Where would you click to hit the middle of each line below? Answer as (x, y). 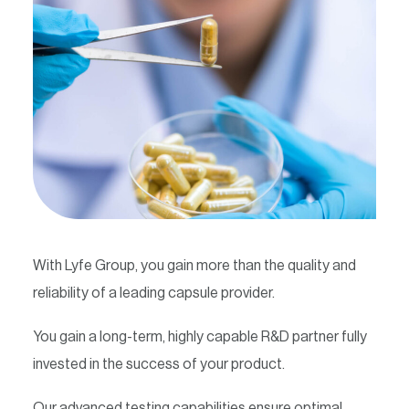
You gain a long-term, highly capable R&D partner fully (200, 337)
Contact (69, 10)
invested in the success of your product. (159, 364)
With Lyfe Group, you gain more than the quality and (194, 266)
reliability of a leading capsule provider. (154, 293)
